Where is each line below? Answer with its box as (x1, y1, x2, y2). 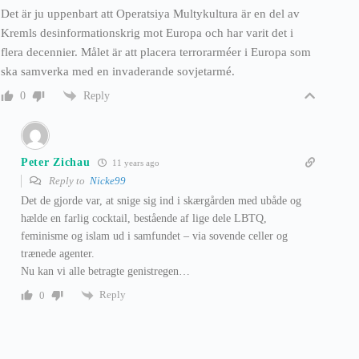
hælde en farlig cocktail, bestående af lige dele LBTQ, (21, 212, 267, 225)
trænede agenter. (21, 248, 95, 260)
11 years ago (110, 158, 160, 168)
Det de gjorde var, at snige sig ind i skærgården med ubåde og (21, 195, 301, 208)
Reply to (46, 175, 90, 188)
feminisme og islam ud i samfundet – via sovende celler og (21, 230, 288, 243)
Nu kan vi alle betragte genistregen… (21, 265, 190, 278)
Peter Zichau (21, 155, 91, 168)
